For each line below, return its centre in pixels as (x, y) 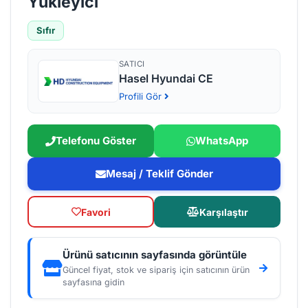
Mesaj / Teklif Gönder (159, 174)
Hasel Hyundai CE (166, 79)
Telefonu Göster (96, 141)
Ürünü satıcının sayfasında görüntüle (155, 255)
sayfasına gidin (93, 283)
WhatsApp (222, 141)
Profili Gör (142, 97)
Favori (96, 212)
